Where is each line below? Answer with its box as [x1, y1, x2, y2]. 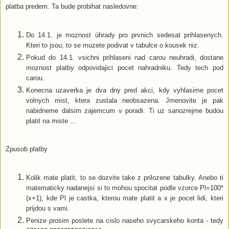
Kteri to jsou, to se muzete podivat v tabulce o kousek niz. [26, 41, 199, 49]
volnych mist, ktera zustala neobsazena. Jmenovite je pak [26, 96, 223, 104]
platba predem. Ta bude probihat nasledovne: [6, 2, 139, 10]
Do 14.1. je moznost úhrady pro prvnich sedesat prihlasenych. [26, 31, 223, 39]
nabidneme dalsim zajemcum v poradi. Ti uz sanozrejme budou [26, 106, 223, 114]
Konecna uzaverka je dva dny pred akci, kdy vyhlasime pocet [26, 86, 223, 94]
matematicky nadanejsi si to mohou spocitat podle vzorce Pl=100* [26, 184, 223, 192]
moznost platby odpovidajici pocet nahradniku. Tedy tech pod [26, 63, 223, 72]
